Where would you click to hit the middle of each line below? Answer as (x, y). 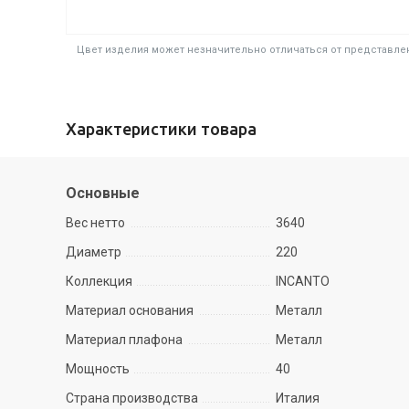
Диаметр (94, 252)
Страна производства (132, 398)
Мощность (98, 369)
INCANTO (303, 281)
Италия (298, 398)
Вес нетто (95, 223)
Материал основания (130, 310)
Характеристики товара (161, 129)
